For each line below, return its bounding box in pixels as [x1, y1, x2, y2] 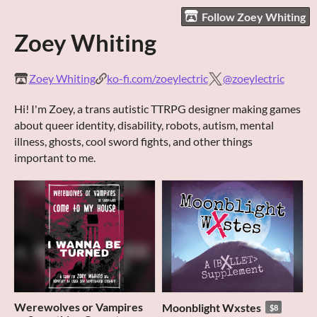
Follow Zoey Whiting [202, 9, 306, 23]
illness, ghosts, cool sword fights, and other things [14, 135, 253, 148]
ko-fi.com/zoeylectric [106, 72, 208, 85]
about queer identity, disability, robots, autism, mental [14, 119, 274, 132]
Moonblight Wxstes [162, 301, 261, 314]
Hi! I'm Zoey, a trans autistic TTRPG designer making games [14, 103, 301, 115]
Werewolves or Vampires [14, 300, 143, 313]
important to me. [14, 151, 96, 164]
